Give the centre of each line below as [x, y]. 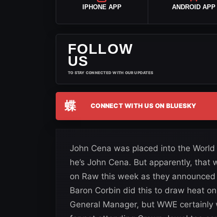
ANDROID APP [194, 7]
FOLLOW [100, 49]
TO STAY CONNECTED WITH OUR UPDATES [111, 72]
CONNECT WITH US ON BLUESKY [144, 106]
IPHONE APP [102, 7]
